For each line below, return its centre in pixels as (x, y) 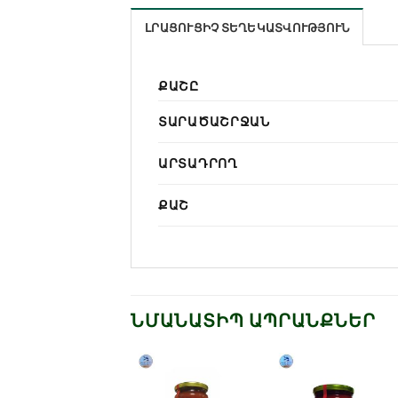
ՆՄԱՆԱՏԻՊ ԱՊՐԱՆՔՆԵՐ (253, 320)
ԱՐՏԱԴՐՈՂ (198, 163)
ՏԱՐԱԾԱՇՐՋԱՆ (214, 122)
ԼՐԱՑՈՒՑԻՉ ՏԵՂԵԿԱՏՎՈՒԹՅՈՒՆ (247, 28)
